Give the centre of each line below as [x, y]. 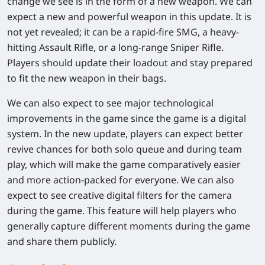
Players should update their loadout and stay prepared [130, 62]
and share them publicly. [62, 241]
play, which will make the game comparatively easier [124, 164]
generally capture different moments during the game [129, 226]
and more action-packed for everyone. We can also [121, 180]
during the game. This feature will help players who [122, 210]
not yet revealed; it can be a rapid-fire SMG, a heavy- [123, 32]
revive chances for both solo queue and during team [125, 149]
